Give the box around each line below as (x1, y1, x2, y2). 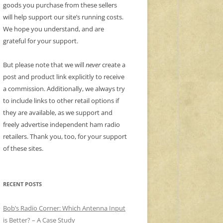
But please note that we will (3, 60, 86, 70)
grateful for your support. (3, 36, 78, 46)
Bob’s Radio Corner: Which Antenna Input (3, 204, 125, 213)
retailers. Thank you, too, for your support (3, 132, 127, 141)
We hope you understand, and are (3, 24, 104, 34)
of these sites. (3, 144, 43, 153)
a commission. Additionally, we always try (3, 84, 125, 94)
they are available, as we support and (3, 108, 112, 117)
